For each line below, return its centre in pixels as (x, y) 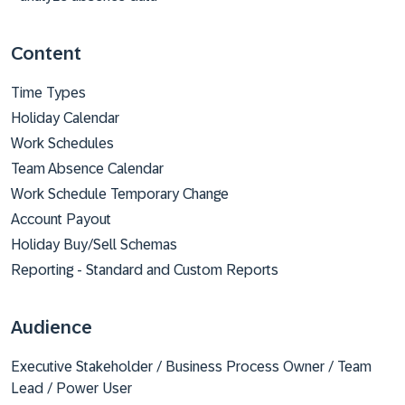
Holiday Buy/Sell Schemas (94, 245)
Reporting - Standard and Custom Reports (145, 270)
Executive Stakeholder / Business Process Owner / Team (191, 367)
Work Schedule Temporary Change (120, 194)
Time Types (48, 93)
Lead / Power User (71, 388)
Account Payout (61, 219)
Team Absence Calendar (87, 169)
